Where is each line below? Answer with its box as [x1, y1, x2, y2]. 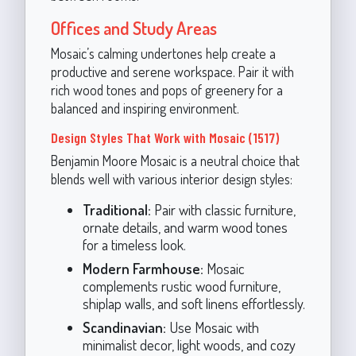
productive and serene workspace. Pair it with [50, 62, 294, 80]
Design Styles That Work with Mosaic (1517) [50, 128, 279, 146]
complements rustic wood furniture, [82, 276, 281, 295]
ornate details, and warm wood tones [82, 217, 288, 236]
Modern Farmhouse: [82, 258, 203, 277]
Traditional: [82, 199, 151, 219]
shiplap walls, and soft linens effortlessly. [82, 293, 305, 312]
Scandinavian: [82, 317, 166, 336]
